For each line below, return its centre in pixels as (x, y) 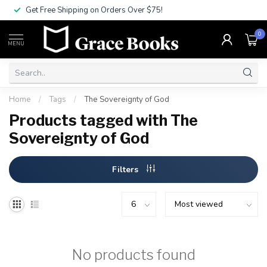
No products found (133, 255)
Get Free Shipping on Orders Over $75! (94, 10)
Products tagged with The (103, 120)
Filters (126, 170)
